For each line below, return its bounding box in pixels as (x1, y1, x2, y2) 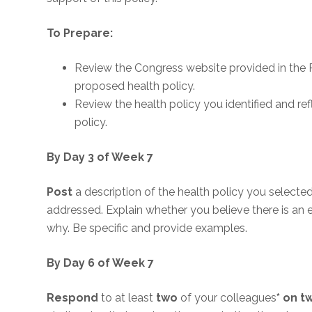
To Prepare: (47, 26, 114, 40)
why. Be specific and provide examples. (47, 221, 248, 235)
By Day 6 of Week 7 (47, 256, 155, 270)
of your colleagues (178, 291, 277, 304)
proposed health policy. (75, 79, 196, 93)
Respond (47, 291, 99, 304)
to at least (98, 291, 157, 304)
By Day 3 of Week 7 (47, 150, 154, 164)
